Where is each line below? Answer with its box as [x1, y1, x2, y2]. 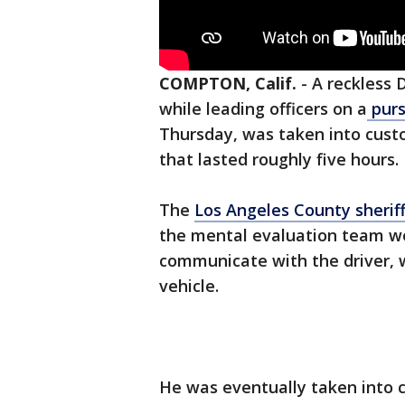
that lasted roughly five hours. [159, 148, 399, 171]
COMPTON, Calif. [159, 72, 297, 95]
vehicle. [159, 275, 219, 297]
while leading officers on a [159, 98, 367, 120]
